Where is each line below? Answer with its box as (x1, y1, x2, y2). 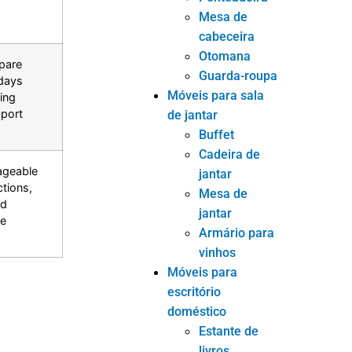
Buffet (199, 126, 235, 142)
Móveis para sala (167, 87, 265, 103)
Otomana (199, 48, 251, 64)
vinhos (199, 244, 236, 260)
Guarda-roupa (199, 68, 278, 83)
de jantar (167, 107, 218, 123)
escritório (167, 284, 222, 299)
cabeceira (199, 28, 255, 44)
